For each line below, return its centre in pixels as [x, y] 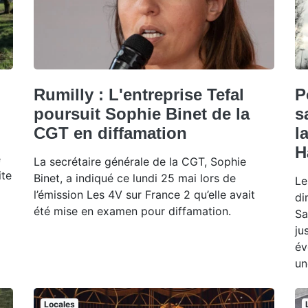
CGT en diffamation [110, 133]
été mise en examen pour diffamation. [132, 211]
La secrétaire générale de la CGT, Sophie [140, 162]
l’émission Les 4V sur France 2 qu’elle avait [144, 195]
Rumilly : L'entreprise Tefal [139, 95]
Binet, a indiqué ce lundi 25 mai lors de [135, 178]
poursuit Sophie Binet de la [142, 114]
